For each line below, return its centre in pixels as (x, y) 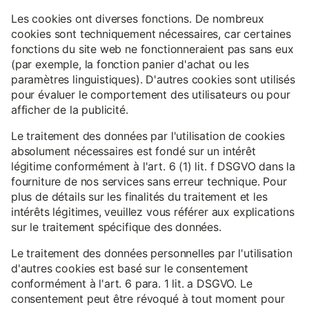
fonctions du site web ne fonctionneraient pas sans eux (152, 49)
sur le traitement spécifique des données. (116, 227)
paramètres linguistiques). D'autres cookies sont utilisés (153, 79)
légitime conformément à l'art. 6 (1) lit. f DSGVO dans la (153, 166)
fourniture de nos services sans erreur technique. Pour (149, 181)
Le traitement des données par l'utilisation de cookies (148, 136)
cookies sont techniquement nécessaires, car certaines (151, 33)
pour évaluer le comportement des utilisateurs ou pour (151, 94)
